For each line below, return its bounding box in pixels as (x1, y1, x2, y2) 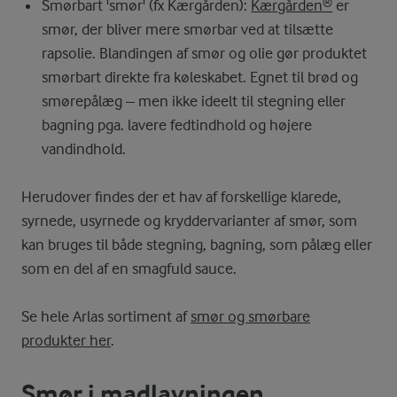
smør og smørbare (191, 307, 310, 326)
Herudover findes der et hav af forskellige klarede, (21, 188, 341, 206)
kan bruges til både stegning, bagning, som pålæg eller (21, 236, 372, 254)
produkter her (21, 331, 111, 350)
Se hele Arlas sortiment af (21, 307, 191, 326)
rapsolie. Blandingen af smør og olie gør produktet (42, 44, 368, 63)
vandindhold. (42, 140, 127, 159)
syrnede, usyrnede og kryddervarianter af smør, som (21, 212, 357, 230)
